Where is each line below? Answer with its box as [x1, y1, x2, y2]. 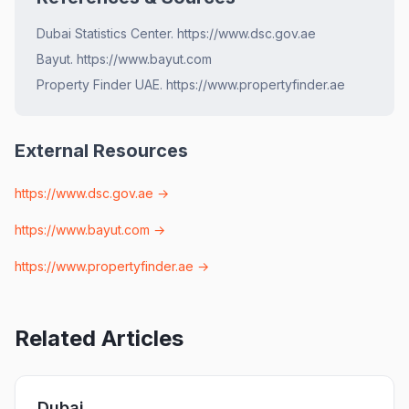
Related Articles [15, 324, 184, 351]
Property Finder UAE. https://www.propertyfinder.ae [37, 76, 345, 92]
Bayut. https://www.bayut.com [37, 50, 212, 67]
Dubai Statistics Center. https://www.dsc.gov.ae [37, 25, 316, 41]
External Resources [15, 139, 188, 162]
